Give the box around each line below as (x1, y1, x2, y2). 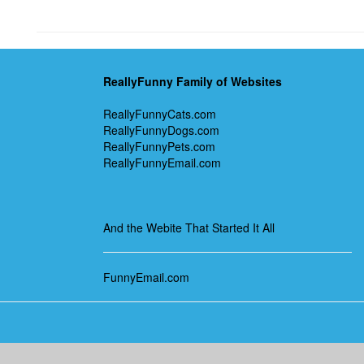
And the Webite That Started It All (103, 219, 275, 236)
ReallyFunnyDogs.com (103, 122, 219, 138)
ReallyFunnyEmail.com (103, 154, 221, 171)
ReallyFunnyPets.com (103, 138, 215, 154)
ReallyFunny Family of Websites (103, 73, 282, 89)
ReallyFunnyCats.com (103, 106, 216, 122)
